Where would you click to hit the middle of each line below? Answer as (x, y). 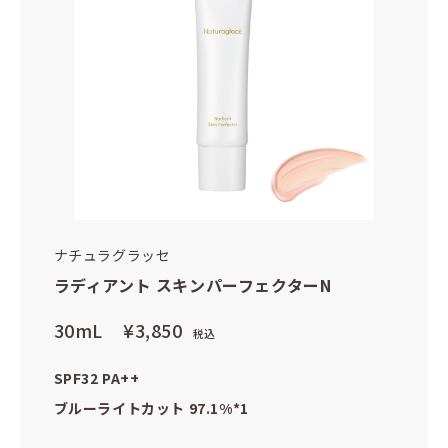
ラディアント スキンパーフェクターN (192, 285)
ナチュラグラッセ (112, 255)
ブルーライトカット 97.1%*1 (151, 408)
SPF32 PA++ (96, 378)
